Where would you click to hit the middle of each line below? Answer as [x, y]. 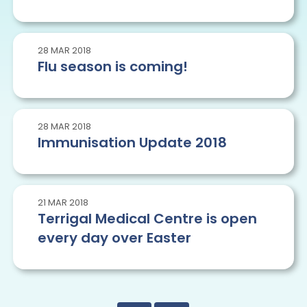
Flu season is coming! [112, 67]
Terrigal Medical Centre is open [147, 219]
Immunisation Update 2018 [132, 143]
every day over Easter [114, 238]
